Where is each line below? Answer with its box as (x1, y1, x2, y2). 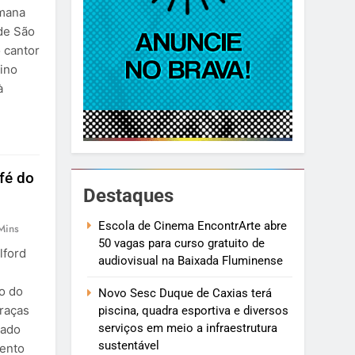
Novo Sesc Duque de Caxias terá (98, 286, 273, 301)
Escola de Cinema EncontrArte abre (98, 219, 288, 234)
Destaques (83, 185, 174, 208)
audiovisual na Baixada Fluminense (98, 254, 284, 269)
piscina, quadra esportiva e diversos (98, 303, 289, 319)
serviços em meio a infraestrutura (98, 321, 278, 336)
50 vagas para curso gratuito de (98, 236, 265, 251)
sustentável (98, 338, 160, 353)
